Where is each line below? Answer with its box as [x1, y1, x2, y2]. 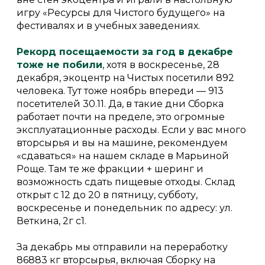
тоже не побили [17, 59, 102, 70]
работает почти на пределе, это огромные [17, 111, 225, 122]
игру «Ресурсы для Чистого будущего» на [17, 7, 225, 18]
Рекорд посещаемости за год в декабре [17, 46, 233, 57]
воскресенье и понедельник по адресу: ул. [17, 202, 232, 214]
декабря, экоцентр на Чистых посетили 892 [17, 72, 234, 83]
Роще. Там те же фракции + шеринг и [17, 163, 203, 174]
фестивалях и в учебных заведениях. [17, 20, 200, 31]
